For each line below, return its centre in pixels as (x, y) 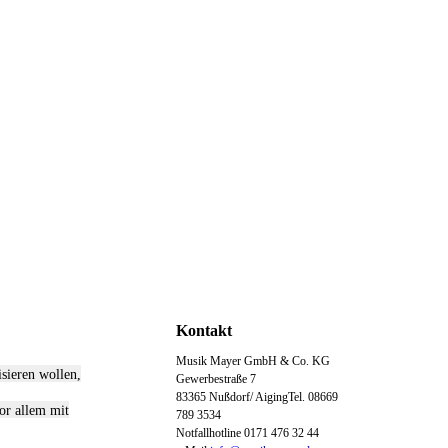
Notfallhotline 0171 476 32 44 (247, 433)
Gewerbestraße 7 (216, 379)
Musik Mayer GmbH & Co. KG (253, 361)
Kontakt (204, 330)
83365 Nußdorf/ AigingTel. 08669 (257, 397)
